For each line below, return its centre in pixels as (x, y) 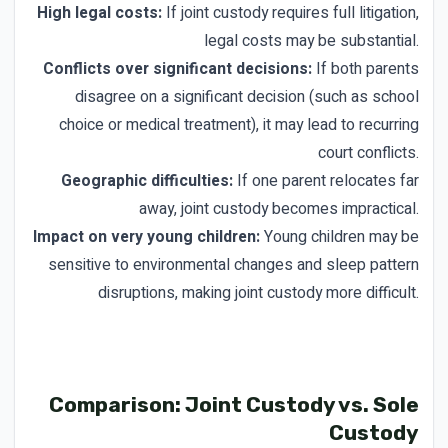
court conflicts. (368, 153)
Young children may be (339, 237)
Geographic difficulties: (147, 181)
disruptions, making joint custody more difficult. (258, 293)
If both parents (365, 69)
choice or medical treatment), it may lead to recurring (239, 125)
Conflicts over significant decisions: (177, 69)
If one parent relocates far (326, 181)
